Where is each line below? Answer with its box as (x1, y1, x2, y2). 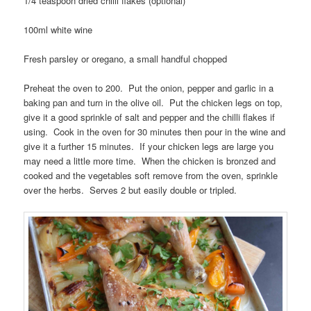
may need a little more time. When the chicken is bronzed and (24, 153, 276, 167)
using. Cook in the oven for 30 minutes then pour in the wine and (24, 124, 286, 138)
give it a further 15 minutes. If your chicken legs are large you (24, 139, 274, 153)
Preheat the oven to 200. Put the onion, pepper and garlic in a (24, 81, 274, 94)
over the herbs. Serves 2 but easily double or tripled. (24, 183, 237, 196)
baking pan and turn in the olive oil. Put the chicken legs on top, (24, 95, 283, 109)
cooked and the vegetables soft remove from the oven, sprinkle (24, 168, 278, 182)
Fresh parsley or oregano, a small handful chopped (24, 51, 228, 65)
